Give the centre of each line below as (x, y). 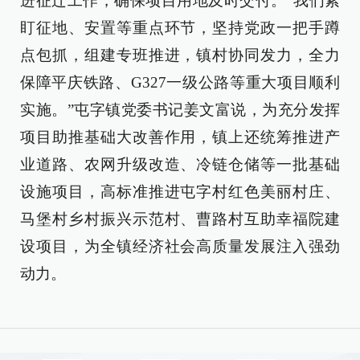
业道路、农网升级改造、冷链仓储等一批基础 (180, 164)
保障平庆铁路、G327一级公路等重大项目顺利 (180, 82)
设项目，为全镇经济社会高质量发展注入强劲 (180, 246)
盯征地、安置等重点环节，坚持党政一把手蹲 (180, 28)
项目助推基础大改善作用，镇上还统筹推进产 (180, 137)
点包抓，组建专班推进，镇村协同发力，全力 (180, 55)
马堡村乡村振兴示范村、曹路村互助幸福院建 (180, 219)
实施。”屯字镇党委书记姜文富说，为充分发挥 (180, 110)
